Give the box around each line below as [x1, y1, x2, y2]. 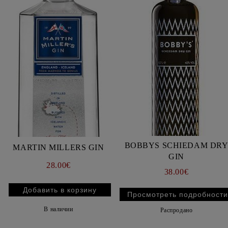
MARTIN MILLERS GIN [13, 143, 104, 152]
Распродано [160, 207, 193, 214]
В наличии [44, 205, 73, 213]
